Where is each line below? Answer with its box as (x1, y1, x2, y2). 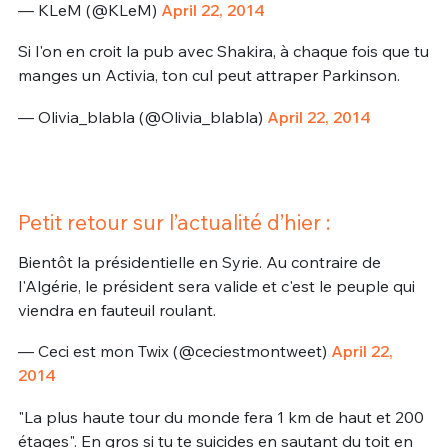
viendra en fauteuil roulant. (17, 299, 216, 320)
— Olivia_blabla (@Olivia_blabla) (17, 107, 267, 128)
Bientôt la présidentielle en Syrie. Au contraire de (17, 251, 381, 272)
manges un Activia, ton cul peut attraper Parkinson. (17, 65, 400, 86)
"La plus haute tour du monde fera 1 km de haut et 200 (17, 406, 424, 427)
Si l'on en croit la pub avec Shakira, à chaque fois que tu (17, 41, 429, 62)
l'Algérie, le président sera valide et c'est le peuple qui (17, 275, 415, 296)
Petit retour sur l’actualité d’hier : (17, 208, 330, 235)
